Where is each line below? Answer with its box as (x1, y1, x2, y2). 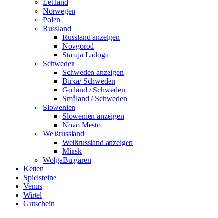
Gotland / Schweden (62, 85, 125, 94)
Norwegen (43, 6, 75, 15)
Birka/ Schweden (62, 76, 115, 85)
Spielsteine (23, 173, 56, 182)
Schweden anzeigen (62, 68, 124, 76)
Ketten (23, 164, 44, 173)
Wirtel (23, 190, 42, 199)
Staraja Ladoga (62, 50, 109, 59)
